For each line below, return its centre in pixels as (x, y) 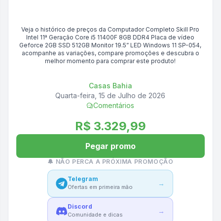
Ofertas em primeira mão (100, 187)
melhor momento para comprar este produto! (110, 61)
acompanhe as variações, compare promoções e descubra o (110, 53)
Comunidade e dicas (95, 215)
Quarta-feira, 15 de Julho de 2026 (110, 95)
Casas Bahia (110, 86)
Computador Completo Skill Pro (154, 29)
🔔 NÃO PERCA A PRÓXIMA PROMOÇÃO (110, 162)
